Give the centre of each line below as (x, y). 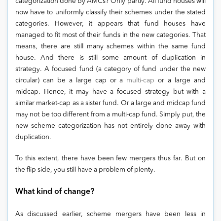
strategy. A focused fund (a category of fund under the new (110, 69)
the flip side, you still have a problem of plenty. (85, 170)
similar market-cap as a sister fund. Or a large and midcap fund (110, 103)
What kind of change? (55, 192)
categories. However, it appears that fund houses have (110, 24)
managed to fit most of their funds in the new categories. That (110, 35)
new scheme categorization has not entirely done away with (110, 126)
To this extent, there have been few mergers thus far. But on (110, 159)
